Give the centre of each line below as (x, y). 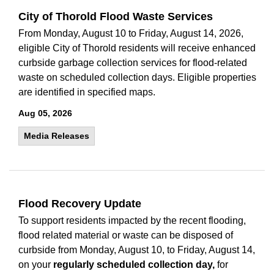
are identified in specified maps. (87, 92)
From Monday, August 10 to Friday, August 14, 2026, (131, 33)
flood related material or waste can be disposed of (126, 235)
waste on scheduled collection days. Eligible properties (137, 77)
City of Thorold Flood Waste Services (116, 17)
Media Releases (57, 136)
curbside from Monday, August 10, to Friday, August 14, (137, 250)
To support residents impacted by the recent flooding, (132, 220)
